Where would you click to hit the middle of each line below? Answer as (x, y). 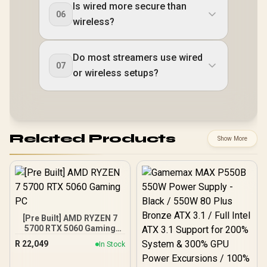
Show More (232, 139)
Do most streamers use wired (138, 58)
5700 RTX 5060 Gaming (70, 228)
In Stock (112, 244)
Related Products (92, 138)
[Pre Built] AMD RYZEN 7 (70, 218)
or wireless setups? (116, 73)
